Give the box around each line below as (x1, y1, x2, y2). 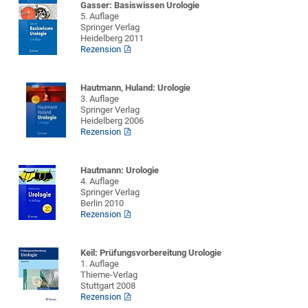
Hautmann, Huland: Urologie (80, 82, 191, 93)
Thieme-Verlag (80, 269, 138, 280)
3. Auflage (80, 93, 120, 104)
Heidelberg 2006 (80, 115, 144, 126)
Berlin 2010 (80, 198, 124, 209)
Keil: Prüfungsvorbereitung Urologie (80, 247, 222, 258)
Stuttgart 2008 (80, 280, 136, 291)
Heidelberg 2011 (80, 33, 144, 44)
